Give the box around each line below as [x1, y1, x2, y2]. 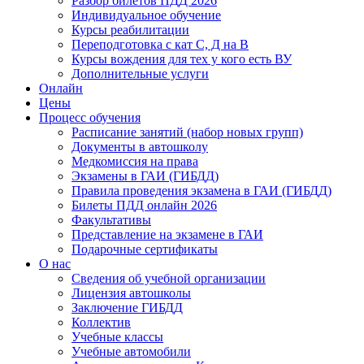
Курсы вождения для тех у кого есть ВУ [71, 52, 292, 66]
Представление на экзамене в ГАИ [71, 227, 263, 241]
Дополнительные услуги [71, 67, 209, 80]
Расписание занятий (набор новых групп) [71, 125, 303, 139]
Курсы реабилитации [71, 23, 189, 37]
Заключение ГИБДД [71, 301, 183, 314]
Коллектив [71, 315, 131, 329]
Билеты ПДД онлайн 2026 [71, 198, 217, 212]
